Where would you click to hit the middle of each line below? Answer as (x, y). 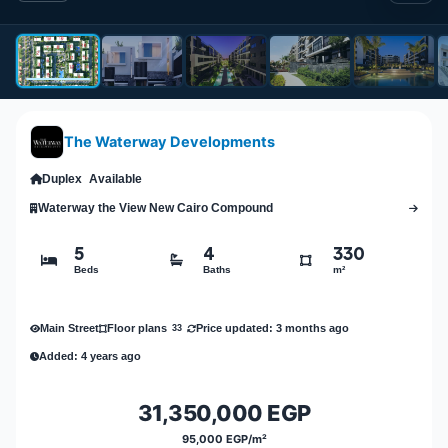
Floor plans (137, 328)
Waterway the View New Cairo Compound (155, 208)
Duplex (62, 179)
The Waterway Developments (169, 141)
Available (115, 179)
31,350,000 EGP (224, 413)
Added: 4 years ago (90, 355)
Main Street (69, 327)
